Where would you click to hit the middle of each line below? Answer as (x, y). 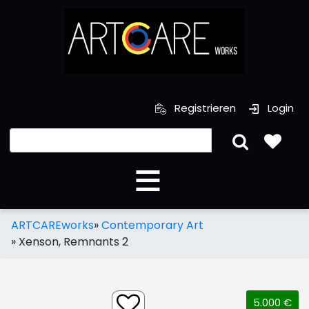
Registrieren (204, 108)
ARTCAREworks (52, 225)
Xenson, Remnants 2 (73, 241)
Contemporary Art (152, 225)
